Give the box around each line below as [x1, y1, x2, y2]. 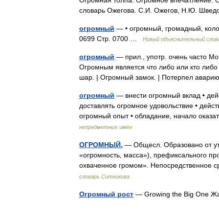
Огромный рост [79, 190, 133, 198]
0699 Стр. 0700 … [79, 35, 143, 43]
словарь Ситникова [79, 174, 130, 179]
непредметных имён [79, 124, 132, 130]
